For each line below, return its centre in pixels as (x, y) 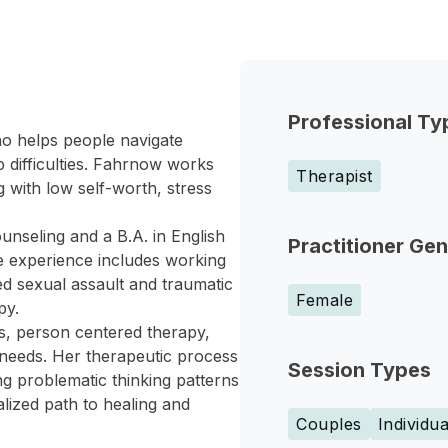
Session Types (359, 370)
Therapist (334, 176)
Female (324, 300)
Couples (329, 424)
